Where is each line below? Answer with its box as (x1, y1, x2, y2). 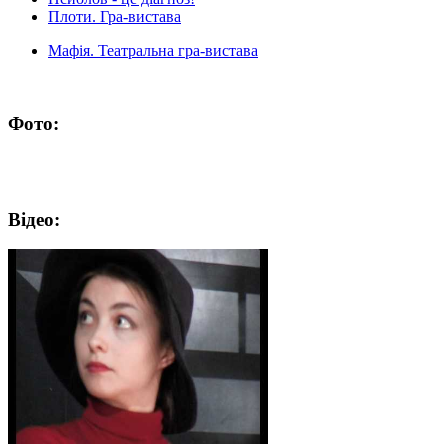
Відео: (8, 208, 60, 230)
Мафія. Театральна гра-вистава (48, 42, 258, 60)
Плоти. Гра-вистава (48, 8, 181, 26)
